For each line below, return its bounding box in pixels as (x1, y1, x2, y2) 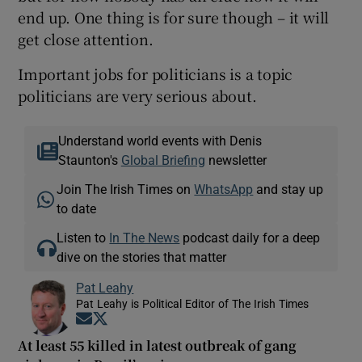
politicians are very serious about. (18, 85, 257, 107)
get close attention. (18, 28, 154, 50)
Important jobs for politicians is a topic (18, 63, 293, 85)
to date (57, 202, 97, 216)
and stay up (253, 183, 324, 196)
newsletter (204, 154, 267, 167)
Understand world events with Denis (57, 134, 262, 148)
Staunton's (57, 154, 121, 167)
